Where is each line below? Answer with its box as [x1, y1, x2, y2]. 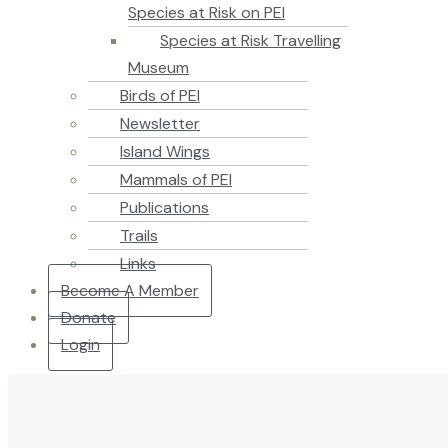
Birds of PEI [120, 84, 200, 106]
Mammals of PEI [120, 168, 232, 190]
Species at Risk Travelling [160, 29, 341, 51]
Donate [61, 306, 116, 328]
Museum [128, 56, 189, 78]
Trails [120, 224, 158, 246]
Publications [120, 196, 209, 218]
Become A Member [61, 279, 199, 301]
